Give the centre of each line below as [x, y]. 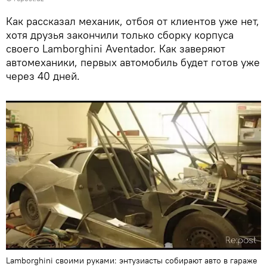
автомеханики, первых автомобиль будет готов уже [133, 63]
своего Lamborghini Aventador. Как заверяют [116, 49]
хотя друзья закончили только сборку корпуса [120, 35]
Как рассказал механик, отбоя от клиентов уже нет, [133, 21]
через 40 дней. [43, 76]
